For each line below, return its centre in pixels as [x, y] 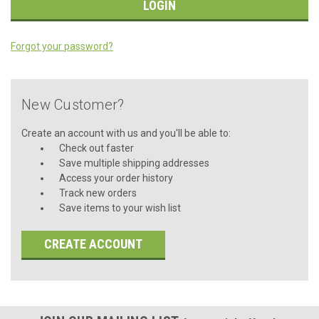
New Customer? [73, 104]
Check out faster [96, 148]
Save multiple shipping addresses [134, 163]
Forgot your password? [62, 46]
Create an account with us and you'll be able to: [126, 133]
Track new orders [98, 193]
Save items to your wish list [120, 208]
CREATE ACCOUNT [93, 244]
